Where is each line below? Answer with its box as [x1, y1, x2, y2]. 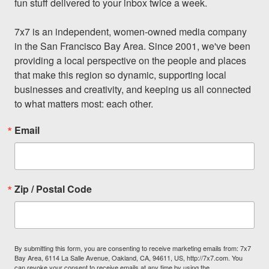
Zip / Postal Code [14, 181, 92, 196]
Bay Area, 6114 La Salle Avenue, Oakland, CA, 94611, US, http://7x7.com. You [14, 252, 243, 262]
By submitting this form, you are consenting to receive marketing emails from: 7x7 [14, 243, 251, 253]
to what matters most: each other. [14, 96, 153, 110]
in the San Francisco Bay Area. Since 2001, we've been [14, 38, 250, 53]
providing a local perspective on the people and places [14, 53, 246, 67]
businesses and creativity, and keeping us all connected [14, 82, 251, 96]
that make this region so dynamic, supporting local [14, 67, 226, 82]
